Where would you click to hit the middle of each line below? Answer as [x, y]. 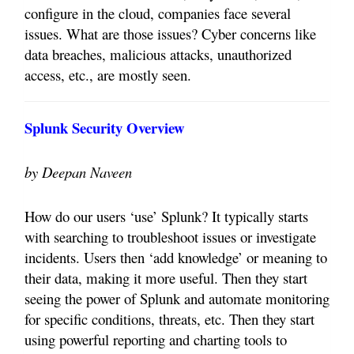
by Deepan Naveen [78, 172]
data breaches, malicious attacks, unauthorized [158, 55]
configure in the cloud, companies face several [158, 13]
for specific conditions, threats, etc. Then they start [169, 319]
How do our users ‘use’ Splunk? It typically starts [166, 217]
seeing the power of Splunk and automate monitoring [177, 299]
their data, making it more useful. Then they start [166, 278]
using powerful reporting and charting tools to [156, 340]
